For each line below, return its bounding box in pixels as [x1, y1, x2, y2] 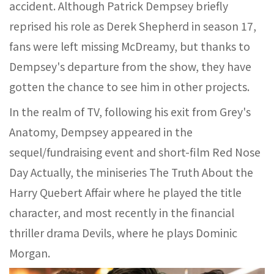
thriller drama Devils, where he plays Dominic [9, 225, 237, 240]
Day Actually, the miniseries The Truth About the [9, 165, 253, 180]
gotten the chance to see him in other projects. [9, 79, 250, 94]
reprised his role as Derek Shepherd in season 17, [9, 18, 256, 34]
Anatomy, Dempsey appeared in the [9, 124, 193, 139]
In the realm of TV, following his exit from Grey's [9, 104, 251, 119]
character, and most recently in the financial [9, 205, 234, 220]
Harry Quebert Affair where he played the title [9, 185, 242, 200]
